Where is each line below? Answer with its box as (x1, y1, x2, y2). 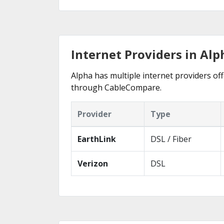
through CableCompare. (71, 82, 161, 93)
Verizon (77, 158, 108, 169)
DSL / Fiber (150, 133, 191, 144)
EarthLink (77, 133, 116, 144)
